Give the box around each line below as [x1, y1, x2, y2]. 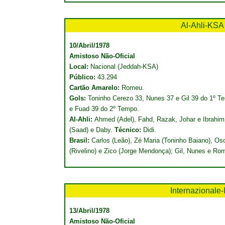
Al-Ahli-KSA [181, 21, 224, 30]
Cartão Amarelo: [69, 84, 120, 91]
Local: [69, 63, 90, 70]
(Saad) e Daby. [69, 126, 115, 134]
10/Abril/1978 [69, 42, 109, 49]
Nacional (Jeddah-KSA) [90, 63, 158, 70]
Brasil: [69, 137, 89, 144]
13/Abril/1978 [69, 207, 109, 214]
